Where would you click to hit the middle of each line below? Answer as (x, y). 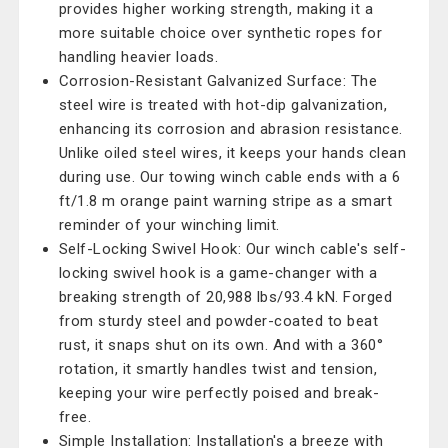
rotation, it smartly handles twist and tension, (218, 369)
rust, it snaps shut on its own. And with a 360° (221, 345)
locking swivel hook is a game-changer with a (218, 273)
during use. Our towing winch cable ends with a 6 (229, 177)
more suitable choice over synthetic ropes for (220, 33)
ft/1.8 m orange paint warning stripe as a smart (225, 201)
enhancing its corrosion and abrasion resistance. (230, 129)
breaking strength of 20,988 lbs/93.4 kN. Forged (225, 297)
